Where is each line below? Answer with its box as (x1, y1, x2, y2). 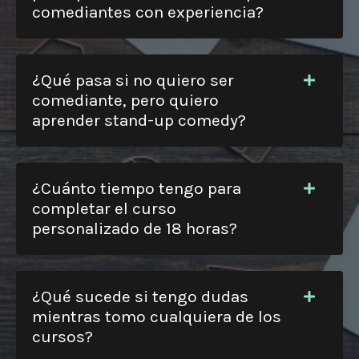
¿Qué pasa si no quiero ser (32, 70, 234, 90)
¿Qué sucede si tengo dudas (32, 286, 248, 306)
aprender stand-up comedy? (32, 110, 246, 130)
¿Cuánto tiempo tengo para (32, 178, 241, 198)
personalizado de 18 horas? (32, 218, 237, 238)
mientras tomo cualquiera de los (32, 306, 281, 326)
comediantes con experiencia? (32, 2, 264, 22)
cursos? (32, 326, 93, 346)
